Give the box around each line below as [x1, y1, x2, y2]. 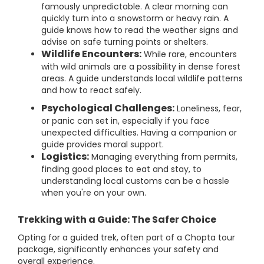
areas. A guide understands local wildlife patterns [41, 72, 243, 84]
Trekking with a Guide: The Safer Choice [18, 213, 216, 226]
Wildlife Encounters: [41, 47, 141, 61]
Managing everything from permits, [89, 151, 237, 163]
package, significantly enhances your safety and [18, 243, 219, 255]
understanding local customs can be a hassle [41, 175, 229, 187]
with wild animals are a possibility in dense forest [41, 61, 240, 72]
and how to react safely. [41, 84, 141, 96]
